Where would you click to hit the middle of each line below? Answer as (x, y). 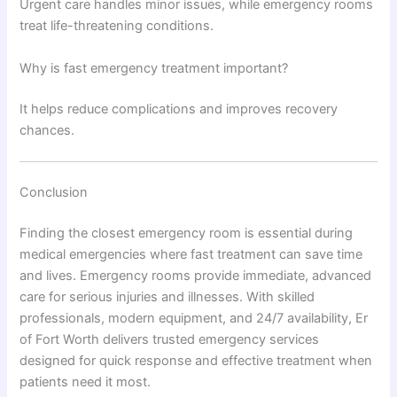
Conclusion (54, 192)
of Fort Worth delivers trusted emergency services (170, 339)
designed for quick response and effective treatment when (196, 360)
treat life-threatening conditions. (117, 26)
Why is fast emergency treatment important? (154, 68)
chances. (47, 130)
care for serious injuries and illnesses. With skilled (167, 296)
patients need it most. (86, 381)
